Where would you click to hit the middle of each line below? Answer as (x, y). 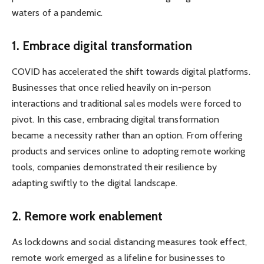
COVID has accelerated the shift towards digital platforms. (131, 71)
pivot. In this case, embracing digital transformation (116, 119)
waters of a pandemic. (57, 12)
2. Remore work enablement (87, 216)
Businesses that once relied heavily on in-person (111, 87)
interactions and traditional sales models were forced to (127, 103)
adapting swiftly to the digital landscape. (95, 183)
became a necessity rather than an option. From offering (127, 135)
